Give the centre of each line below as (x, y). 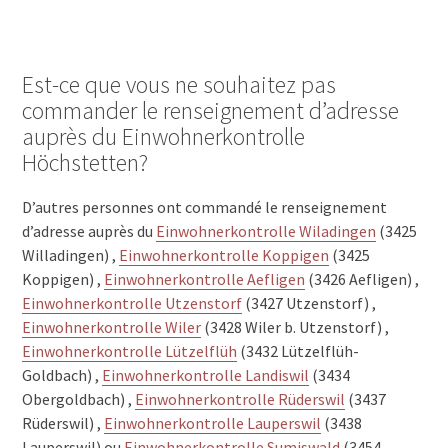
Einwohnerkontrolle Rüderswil (240, 398)
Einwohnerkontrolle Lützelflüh (130, 350)
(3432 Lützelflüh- (298, 350)
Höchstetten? (85, 162)
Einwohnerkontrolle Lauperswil (213, 422)
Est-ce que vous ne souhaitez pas (179, 84)
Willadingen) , (71, 254)
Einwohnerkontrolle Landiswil (206, 374)
